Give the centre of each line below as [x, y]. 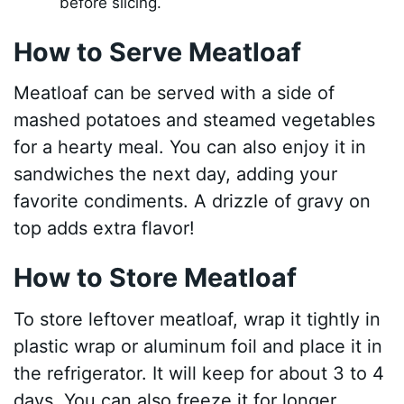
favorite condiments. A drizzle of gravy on [193, 202]
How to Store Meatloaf [156, 278]
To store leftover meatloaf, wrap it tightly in [197, 319]
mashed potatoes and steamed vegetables [195, 120]
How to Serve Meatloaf [158, 51]
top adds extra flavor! [105, 229]
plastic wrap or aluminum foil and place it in [198, 346]
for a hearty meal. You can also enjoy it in [190, 147]
